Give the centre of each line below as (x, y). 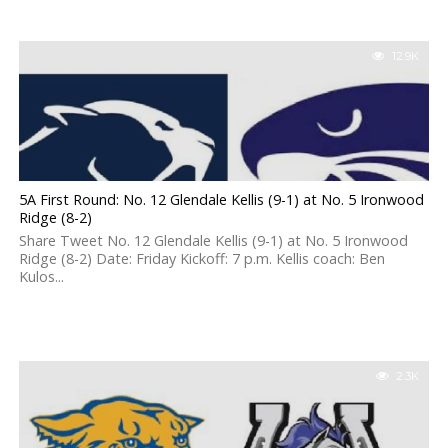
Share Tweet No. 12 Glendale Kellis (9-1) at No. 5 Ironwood (213, 240)
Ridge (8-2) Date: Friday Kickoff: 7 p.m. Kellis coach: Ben (201, 258)
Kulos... (41, 276)
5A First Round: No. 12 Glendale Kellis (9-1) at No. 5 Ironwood (221, 199)
